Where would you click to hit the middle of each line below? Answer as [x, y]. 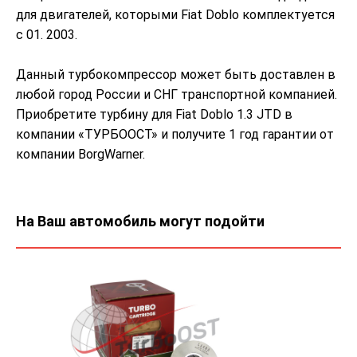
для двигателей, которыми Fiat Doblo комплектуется [175, 14]
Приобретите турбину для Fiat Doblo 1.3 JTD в [154, 114]
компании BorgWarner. [80, 154]
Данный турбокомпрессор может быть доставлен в [176, 74]
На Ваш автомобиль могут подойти [140, 221]
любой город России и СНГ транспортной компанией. [177, 94]
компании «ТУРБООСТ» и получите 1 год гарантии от [175, 134]
